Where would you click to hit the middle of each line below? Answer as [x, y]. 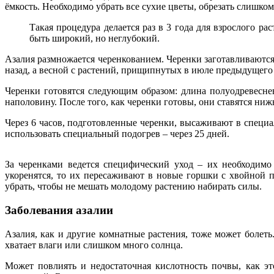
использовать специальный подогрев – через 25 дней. [117, 134]
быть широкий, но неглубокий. [94, 39]
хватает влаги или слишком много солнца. [94, 245]
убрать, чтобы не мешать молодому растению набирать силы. [133, 187]
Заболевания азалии [59, 210]
